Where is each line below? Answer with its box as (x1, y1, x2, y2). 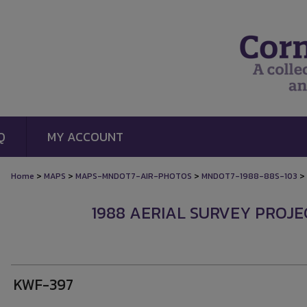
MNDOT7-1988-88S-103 (201, 170, 297, 182)
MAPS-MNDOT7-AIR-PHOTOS (75, 170, 192, 182)
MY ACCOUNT (47, 127, 123, 146)
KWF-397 (14, 273, 73, 296)
